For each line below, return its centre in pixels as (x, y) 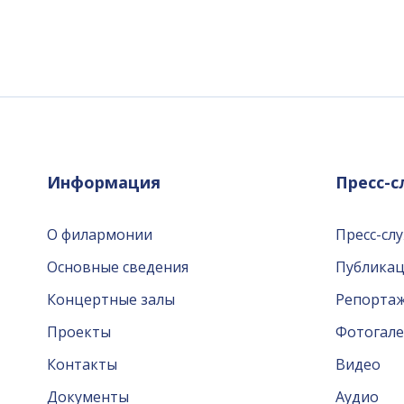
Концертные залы (111, 299)
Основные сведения (118, 267)
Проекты (79, 332)
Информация (104, 182)
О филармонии (100, 234)
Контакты (82, 364)
